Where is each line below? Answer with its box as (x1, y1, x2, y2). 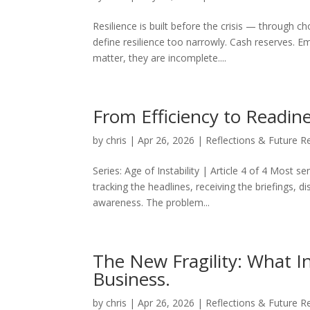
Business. (93, 266, 171, 291)
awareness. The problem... (93, 196, 210, 209)
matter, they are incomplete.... (93, 51, 227, 64)
